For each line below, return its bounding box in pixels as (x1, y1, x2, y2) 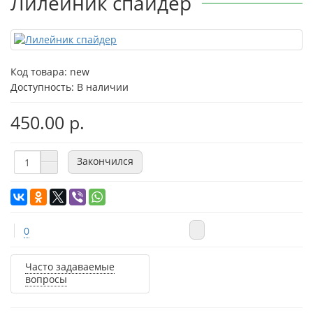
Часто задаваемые (25, 260, 115, 274)
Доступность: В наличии (10, 80, 129, 94)
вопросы (25, 272, 67, 286)
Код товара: (10, 65, 70, 79)
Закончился (77, 154, 133, 168)
